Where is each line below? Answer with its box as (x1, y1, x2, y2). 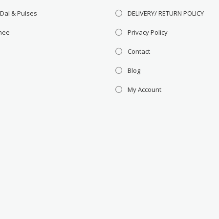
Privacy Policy (128, 27, 168, 37)
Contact (128, 46, 151, 56)
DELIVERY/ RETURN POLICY (128, 8, 204, 18)
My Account (128, 85, 162, 94)
